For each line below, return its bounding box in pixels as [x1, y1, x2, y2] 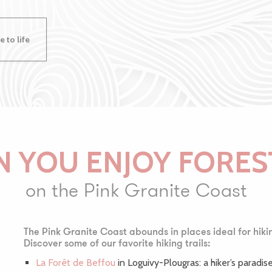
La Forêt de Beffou [36, 257, 115, 269]
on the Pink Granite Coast [25, 177, 247, 204]
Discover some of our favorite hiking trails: [24, 239, 211, 250]
